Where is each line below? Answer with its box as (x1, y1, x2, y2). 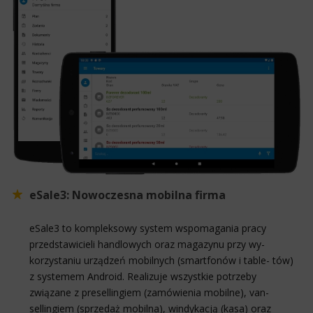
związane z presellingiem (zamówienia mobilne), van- (29, 285, 269, 299)
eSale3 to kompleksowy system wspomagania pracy (29, 221, 266, 235)
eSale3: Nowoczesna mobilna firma (29, 187, 226, 203)
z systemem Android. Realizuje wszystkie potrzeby (29, 269, 256, 283)
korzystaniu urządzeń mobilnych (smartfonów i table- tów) (29, 253, 293, 267)
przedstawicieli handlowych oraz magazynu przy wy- (29, 237, 265, 251)
